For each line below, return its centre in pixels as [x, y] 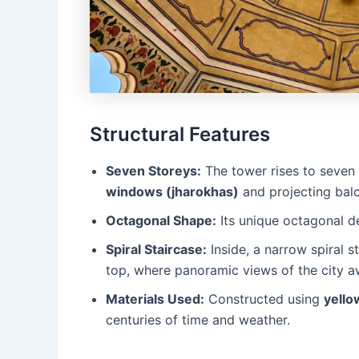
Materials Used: [155, 298]
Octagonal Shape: [161, 220]
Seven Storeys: [153, 170]
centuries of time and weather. [198, 319]
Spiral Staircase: [156, 249]
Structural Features [180, 134]
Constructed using [264, 298]
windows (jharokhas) [172, 191]
